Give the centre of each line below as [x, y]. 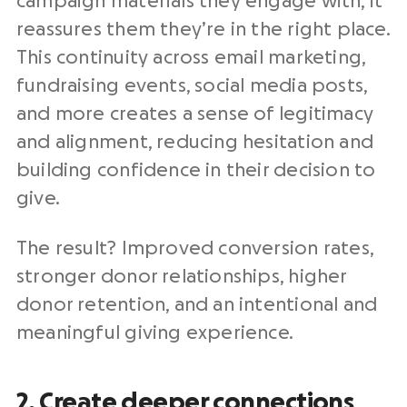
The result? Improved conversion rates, [195, 248]
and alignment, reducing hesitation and [195, 142]
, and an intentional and [272, 305]
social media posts [279, 86]
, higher [313, 277]
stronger [59, 277]
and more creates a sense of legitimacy [195, 114]
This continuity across [115, 58]
